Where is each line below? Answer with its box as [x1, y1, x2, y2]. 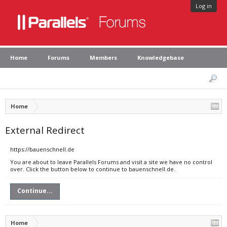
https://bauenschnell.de [10, 145, 74, 153]
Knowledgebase [137, 54, 184, 61]
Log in [196, 2, 212, 10]
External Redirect [5, 124, 85, 136]
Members [90, 54, 117, 61]
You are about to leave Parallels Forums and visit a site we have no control [10, 158, 212, 166]
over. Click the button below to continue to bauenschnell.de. [10, 165, 175, 173]
